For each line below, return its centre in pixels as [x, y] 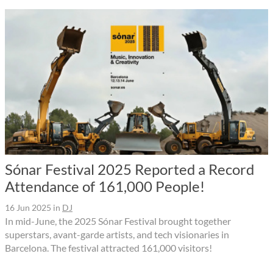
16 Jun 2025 [28, 208]
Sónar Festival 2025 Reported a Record [129, 169]
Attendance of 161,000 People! [105, 186]
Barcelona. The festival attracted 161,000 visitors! [108, 248]
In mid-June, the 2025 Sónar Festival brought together [118, 221]
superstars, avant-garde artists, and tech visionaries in [117, 235]
